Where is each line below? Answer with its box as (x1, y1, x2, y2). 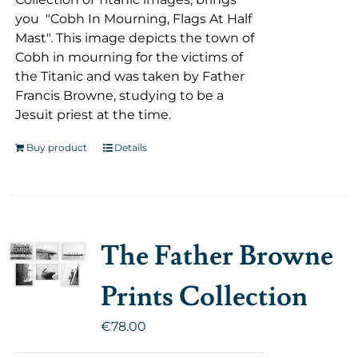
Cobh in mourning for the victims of (14, 50, 243, 65)
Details (113, 141, 147, 153)
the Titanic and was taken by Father (14, 69, 245, 84)
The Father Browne (100, 238, 333, 274)
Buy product (26, 141, 87, 153)
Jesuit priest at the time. (14, 107, 171, 122)
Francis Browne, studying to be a (14, 88, 224, 103)
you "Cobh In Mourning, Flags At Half (14, 11, 252, 26)
